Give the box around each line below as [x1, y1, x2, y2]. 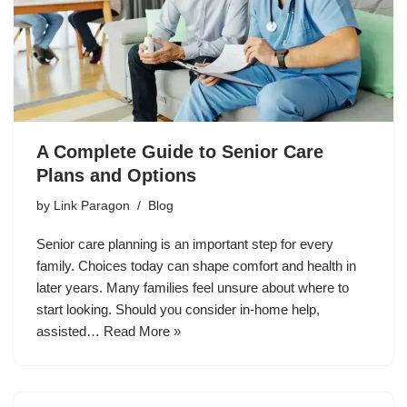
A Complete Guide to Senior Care [36, 142, 323, 163]
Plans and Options [36, 165, 196, 186]
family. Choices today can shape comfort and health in [36, 258, 356, 274]
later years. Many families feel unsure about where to [36, 280, 349, 296]
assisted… [36, 323, 104, 340]
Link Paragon [54, 199, 130, 213]
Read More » [104, 323, 181, 340]
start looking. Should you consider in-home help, [36, 302, 320, 318]
